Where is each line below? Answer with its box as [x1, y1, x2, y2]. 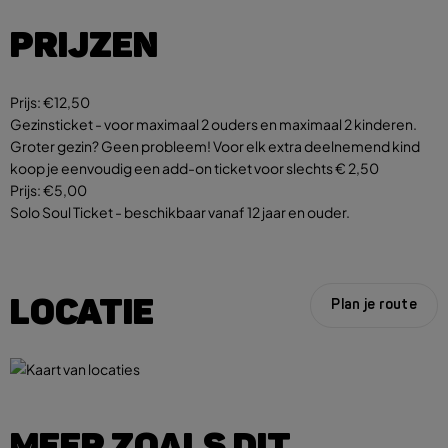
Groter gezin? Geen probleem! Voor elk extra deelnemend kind [10, 136, 420, 155]
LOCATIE [10, 289, 154, 333]
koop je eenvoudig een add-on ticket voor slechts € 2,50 [10, 158, 379, 177]
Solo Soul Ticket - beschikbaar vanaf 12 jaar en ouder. [10, 202, 350, 221]
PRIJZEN [10, 22, 158, 66]
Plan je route [331, 298, 417, 313]
